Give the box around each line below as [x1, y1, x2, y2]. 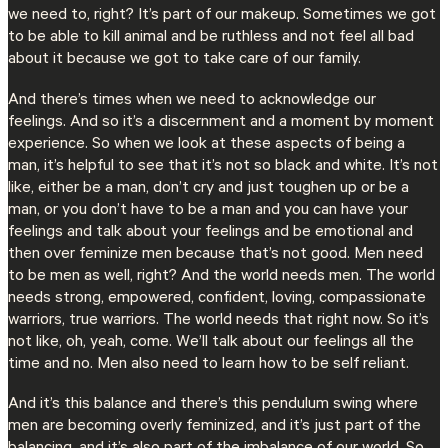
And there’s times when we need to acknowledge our [8, 91, 376, 110]
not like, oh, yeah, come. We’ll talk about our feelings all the [8, 333, 414, 352]
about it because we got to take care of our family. [8, 51, 365, 70]
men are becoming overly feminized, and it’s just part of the [8, 417, 421, 436]
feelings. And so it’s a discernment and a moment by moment [8, 113, 434, 132]
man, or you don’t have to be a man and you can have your [8, 201, 408, 220]
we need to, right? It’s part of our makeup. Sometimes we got [8, 7, 436, 26]
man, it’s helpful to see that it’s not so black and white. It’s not [8, 157, 438, 176]
